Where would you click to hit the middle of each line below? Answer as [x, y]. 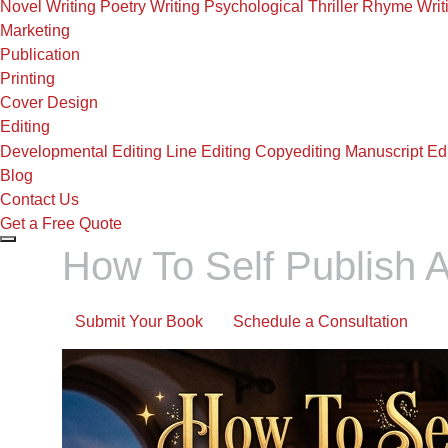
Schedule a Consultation [320, 321]
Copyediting [298, 151]
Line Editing [208, 151]
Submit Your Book [139, 321]
